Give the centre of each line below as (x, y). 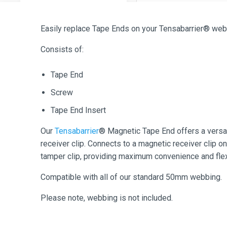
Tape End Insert (78, 110)
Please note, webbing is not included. (107, 198)
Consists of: (62, 49)
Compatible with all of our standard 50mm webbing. (131, 177)
